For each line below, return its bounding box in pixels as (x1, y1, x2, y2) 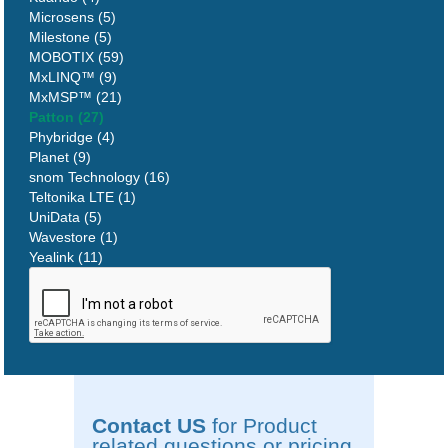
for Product (205, 413, 317, 438)
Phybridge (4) (29, 128, 116, 145)
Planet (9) (29, 148, 92, 165)
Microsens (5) (29, 8, 117, 25)
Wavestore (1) (29, 228, 119, 245)
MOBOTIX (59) (29, 48, 125, 65)
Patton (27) (29, 108, 105, 125)
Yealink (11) (29, 248, 104, 265)
